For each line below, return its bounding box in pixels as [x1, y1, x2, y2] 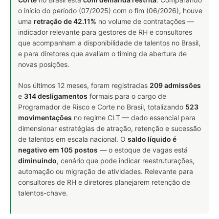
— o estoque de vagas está [98, 145, 188, 154]
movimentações [18, 113, 72, 122]
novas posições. [18, 60, 69, 68]
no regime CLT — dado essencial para [72, 113, 196, 122]
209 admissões [150, 81, 201, 89]
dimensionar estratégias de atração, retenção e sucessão [18, 124, 201, 132]
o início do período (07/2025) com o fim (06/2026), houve [18, 6, 202, 15]
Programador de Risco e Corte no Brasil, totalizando [18, 102, 185, 111]
